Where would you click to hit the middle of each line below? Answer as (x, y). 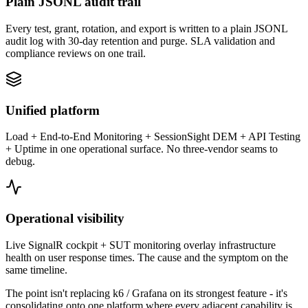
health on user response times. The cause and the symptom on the (147, 257)
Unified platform (53, 110)
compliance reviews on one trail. (76, 53)
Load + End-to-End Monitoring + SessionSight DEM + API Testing (153, 137)
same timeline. (36, 269)
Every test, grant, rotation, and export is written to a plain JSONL (146, 28)
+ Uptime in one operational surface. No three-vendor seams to (142, 149)
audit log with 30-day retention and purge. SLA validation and (140, 41)
